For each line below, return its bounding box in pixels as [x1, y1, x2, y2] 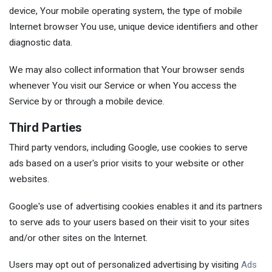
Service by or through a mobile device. [9, 95, 165, 107]
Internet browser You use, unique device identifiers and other [9, 21, 258, 33]
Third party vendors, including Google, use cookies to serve [9, 142, 248, 154]
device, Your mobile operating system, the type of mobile [9, 5, 242, 17]
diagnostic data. [9, 37, 72, 49]
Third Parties [9, 120, 82, 135]
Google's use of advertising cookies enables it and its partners [9, 200, 262, 212]
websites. [9, 174, 49, 185]
